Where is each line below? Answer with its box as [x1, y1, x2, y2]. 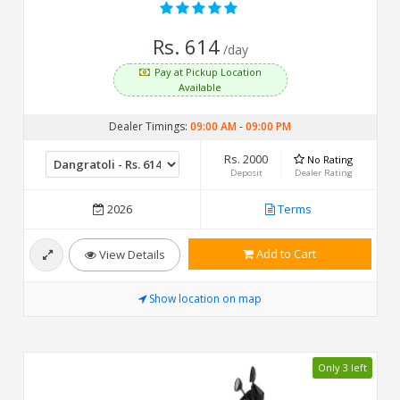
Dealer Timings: [108, 118, 190, 134]
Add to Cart [253, 245, 316, 262]
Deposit [229, 166, 262, 179]
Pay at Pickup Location [154, 64, 262, 79]
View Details [96, 246, 165, 262]
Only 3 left [317, 361, 367, 375]
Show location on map [148, 290, 262, 306]
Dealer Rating [294, 166, 353, 179]
